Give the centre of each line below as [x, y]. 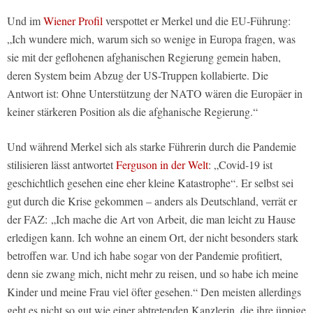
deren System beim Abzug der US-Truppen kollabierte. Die [138, 75]
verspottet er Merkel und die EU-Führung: [197, 21]
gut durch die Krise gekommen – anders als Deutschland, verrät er [152, 201]
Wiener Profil [73, 21]
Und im [25, 21]
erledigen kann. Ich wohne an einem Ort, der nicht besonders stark [153, 238]
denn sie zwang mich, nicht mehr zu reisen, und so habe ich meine [153, 274]
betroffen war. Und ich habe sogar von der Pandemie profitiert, [145, 256]
